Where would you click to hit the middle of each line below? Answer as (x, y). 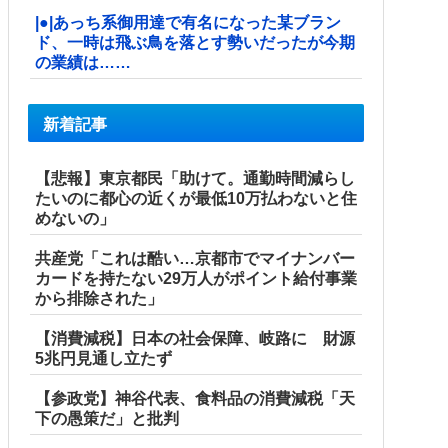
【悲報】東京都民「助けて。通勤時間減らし (195, 178)
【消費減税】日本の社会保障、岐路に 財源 (195, 338)
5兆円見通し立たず (103, 358)
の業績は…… (83, 62)
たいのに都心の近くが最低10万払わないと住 (196, 198)
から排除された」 (99, 298)
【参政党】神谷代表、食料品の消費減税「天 (195, 398)
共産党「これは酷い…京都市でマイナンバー (195, 258)
